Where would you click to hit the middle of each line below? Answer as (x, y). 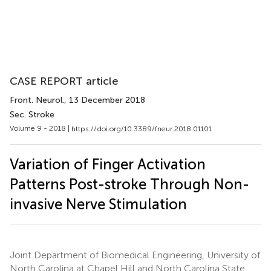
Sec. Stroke (32, 115)
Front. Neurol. (37, 100)
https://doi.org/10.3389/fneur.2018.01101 (142, 129)
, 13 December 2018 (105, 100)
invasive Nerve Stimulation (98, 204)
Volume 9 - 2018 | (41, 128)
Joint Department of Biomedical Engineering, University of (135, 255)
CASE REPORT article (64, 81)
